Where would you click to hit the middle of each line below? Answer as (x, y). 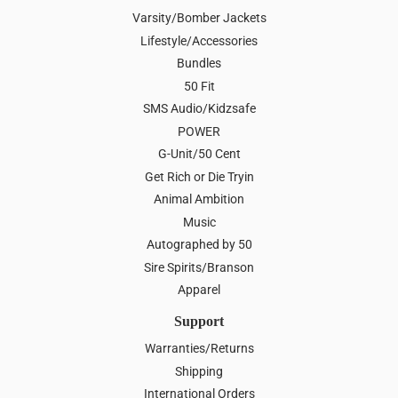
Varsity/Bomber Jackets (199, 18)
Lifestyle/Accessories (199, 40)
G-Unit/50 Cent (199, 154)
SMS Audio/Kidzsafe (199, 109)
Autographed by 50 (199, 245)
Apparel (199, 290)
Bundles (199, 64)
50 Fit (199, 86)
